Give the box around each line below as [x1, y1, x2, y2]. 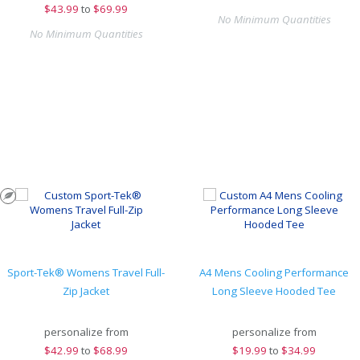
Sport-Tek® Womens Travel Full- [7, 265, 165, 280]
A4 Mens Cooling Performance [199, 265, 349, 280]
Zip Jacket [63, 284, 109, 298]
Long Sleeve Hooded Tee [212, 284, 336, 298]
